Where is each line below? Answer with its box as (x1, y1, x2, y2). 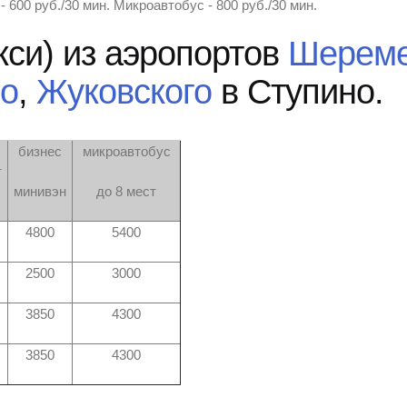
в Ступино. (212, 72, 383, 111)
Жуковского (36, 72, 212, 111)
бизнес (18, 144, 62, 159)
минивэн (14, 184, 66, 199)
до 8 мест (96, 184, 156, 199)
